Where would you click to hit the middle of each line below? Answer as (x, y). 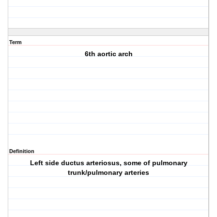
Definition (22, 151)
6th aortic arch (108, 54)
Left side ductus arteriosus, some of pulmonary (108, 163)
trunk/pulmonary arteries (109, 173)
